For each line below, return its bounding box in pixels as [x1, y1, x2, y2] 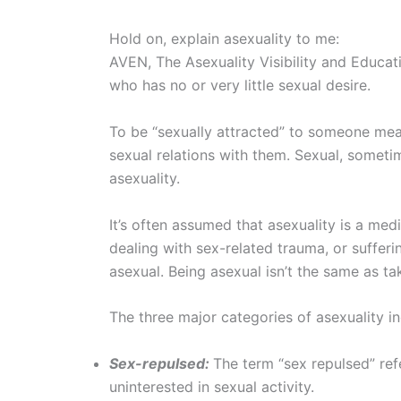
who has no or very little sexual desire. [109, 76, 371, 95]
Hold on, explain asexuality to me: [109, 30, 339, 48]
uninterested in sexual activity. [109, 377, 314, 396]
